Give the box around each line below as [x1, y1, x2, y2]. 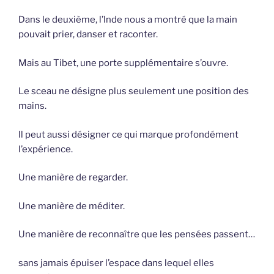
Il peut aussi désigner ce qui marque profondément [18, 128, 239, 140]
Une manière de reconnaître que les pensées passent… [18, 229, 255, 240]
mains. [18, 100, 46, 112]
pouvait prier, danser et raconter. [18, 29, 158, 40]
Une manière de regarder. [18, 172, 128, 183]
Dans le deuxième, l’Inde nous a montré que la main [18, 14, 237, 26]
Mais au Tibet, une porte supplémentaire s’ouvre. [18, 57, 228, 68]
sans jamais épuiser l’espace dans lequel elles [18, 257, 214, 268]
